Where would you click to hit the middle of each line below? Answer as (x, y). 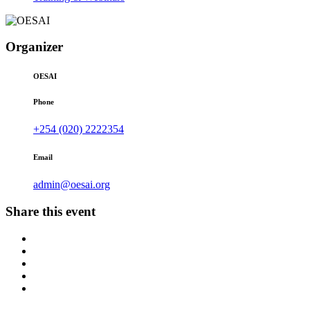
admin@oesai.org (72, 185)
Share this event (51, 212)
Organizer (34, 47)
